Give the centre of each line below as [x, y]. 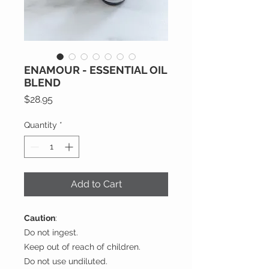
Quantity [41, 125]
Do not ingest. [51, 232]
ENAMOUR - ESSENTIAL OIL [95, 70]
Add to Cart [96, 184]
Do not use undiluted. [66, 261]
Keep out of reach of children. [82, 246]
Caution [40, 218]
